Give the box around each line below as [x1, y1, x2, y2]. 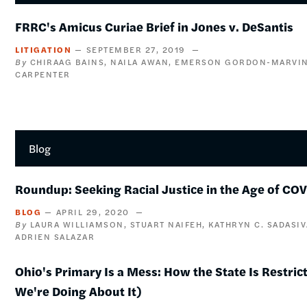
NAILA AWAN [110, 56, 169, 68]
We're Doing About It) [15, 282, 143, 299]
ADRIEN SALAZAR [15, 230, 95, 243]
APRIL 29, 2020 [56, 206, 130, 218]
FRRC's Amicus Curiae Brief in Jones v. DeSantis [15, 18, 294, 35]
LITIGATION [15, 43, 72, 56]
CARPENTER [15, 68, 71, 80]
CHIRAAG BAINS [29, 56, 105, 68]
